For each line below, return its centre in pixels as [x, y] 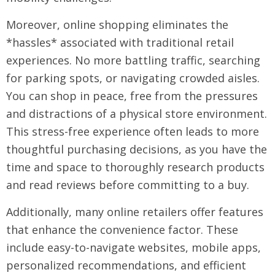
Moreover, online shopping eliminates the [117, 25]
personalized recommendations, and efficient [126, 265]
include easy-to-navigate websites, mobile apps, [134, 247]
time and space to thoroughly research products [135, 167]
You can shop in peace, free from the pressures [132, 96]
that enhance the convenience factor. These [122, 230]
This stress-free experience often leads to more [133, 131]
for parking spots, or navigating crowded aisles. [133, 78]
